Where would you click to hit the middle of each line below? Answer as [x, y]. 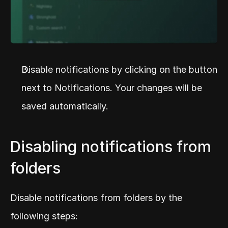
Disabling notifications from [111, 147]
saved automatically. [65, 106]
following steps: [44, 216]
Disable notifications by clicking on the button [119, 70]
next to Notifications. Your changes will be [112, 88]
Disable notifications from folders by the [96, 198]
